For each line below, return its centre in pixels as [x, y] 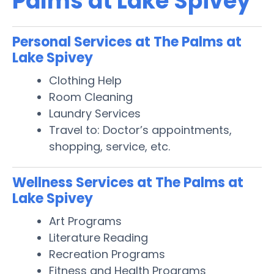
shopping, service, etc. [109, 146]
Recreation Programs [107, 254]
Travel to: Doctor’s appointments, [140, 130]
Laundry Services [95, 113]
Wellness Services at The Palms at [128, 182]
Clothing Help [85, 80]
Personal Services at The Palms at [127, 42]
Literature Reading [98, 237]
